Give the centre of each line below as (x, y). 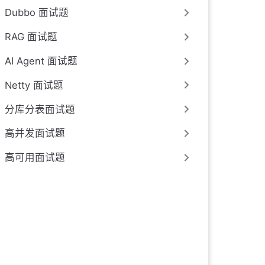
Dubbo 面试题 (37, 13)
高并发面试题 (35, 133)
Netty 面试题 (34, 85)
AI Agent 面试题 (41, 61)
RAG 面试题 (31, 37)
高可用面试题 (35, 158)
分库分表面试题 (40, 109)
